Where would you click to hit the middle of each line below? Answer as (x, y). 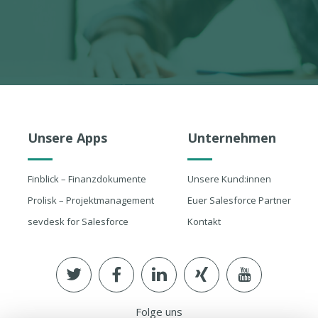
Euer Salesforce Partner (239, 200)
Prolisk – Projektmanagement (91, 200)
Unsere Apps (67, 138)
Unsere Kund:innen (229, 179)
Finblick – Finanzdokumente (87, 179)
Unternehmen (231, 138)
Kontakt (204, 221)
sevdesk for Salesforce (78, 221)
